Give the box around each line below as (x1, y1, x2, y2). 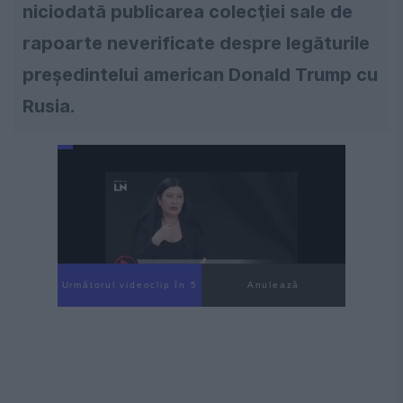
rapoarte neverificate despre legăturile (22, 31, 370, 54)
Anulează (246, 279, 300, 290)
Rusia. (22, 94, 75, 117)
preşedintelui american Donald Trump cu (22, 63, 378, 85)
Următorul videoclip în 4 (61, 279, 198, 290)
